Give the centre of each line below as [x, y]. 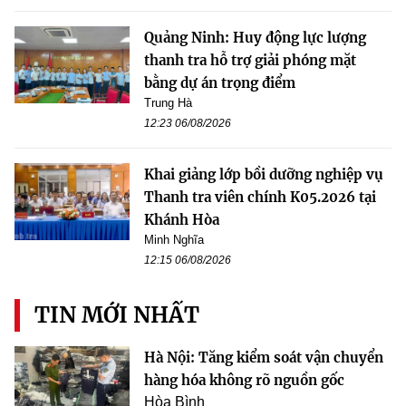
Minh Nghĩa [174, 240]
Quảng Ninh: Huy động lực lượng [255, 38]
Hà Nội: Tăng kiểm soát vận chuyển [264, 358]
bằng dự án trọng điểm [220, 83]
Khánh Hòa [182, 220]
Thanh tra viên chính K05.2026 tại [260, 198]
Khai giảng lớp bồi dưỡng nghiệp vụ [264, 175]
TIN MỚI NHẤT [117, 315]
